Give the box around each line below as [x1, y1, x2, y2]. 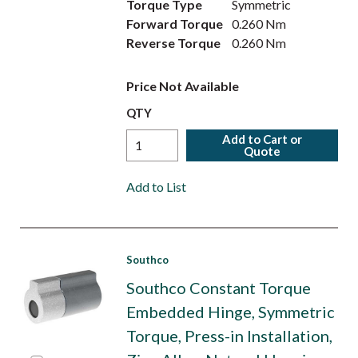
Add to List [125, 179, 186, 194]
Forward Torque [125, 16, 223, 31]
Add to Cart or [222, 132, 303, 146]
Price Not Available [125, 78, 239, 93]
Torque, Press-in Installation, [125, 326, 332, 345]
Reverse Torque [125, 35, 221, 50]
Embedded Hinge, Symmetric [125, 302, 335, 321]
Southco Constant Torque [125, 278, 311, 297]
